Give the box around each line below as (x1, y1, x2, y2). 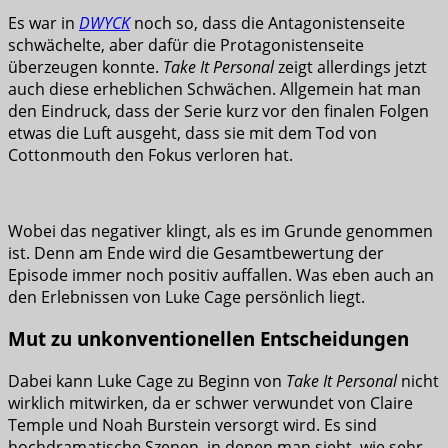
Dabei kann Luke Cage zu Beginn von (8, 370, 286, 393)
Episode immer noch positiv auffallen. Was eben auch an (8, 263, 434, 286)
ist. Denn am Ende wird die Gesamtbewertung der (8, 241, 384, 264)
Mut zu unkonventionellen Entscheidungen (8, 326, 409, 352)
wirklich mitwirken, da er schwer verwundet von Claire (8, 392, 413, 415)
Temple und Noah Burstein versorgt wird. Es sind (8, 414, 377, 437)
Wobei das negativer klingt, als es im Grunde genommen (8, 219, 433, 242)
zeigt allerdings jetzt (274, 55, 427, 78)
